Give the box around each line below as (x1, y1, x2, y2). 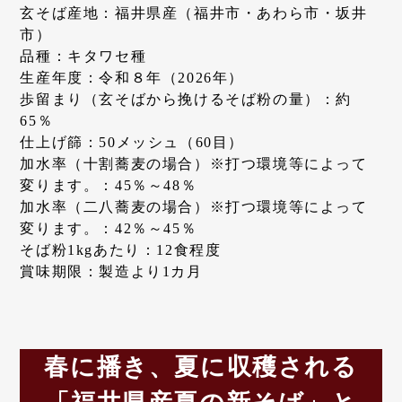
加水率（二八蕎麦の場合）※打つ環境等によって (20, 198, 368, 214)
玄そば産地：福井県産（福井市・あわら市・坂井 (20, 4, 368, 21)
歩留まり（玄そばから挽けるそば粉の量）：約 (20, 91, 352, 107)
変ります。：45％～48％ (20, 177, 197, 193)
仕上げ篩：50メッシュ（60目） (20, 134, 244, 150)
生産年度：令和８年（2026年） (20, 69, 244, 85)
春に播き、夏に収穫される (44, 353, 358, 380)
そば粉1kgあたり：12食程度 (20, 241, 222, 258)
